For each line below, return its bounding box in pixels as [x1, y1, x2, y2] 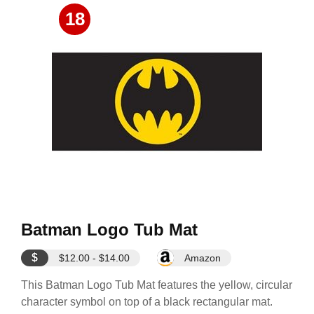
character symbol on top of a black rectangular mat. [21, 296, 273, 308]
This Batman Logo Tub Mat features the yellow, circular [21, 279, 292, 291]
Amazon [184, 252, 221, 264]
